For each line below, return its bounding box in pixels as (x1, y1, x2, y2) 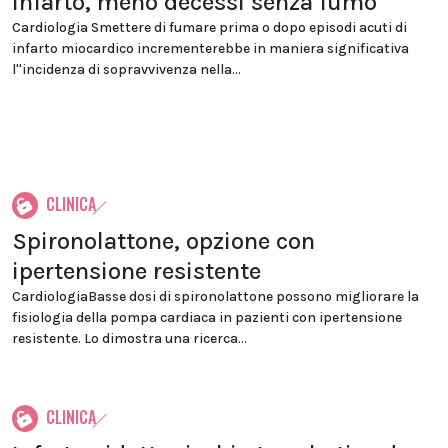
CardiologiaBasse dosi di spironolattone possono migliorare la (12, 288, 419, 305)
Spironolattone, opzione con (12, 227, 315, 255)
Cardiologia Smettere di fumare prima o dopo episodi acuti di (12, 19, 407, 36)
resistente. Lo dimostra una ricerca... (12, 330, 247, 347)
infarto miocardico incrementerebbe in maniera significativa (12, 40, 409, 57)
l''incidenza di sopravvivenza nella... (12, 61, 241, 78)
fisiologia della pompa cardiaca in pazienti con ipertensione (12, 309, 402, 326)
